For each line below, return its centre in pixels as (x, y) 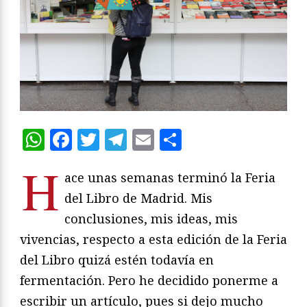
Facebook (122, 139)
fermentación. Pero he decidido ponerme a (149, 280)
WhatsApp (100, 139)
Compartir (237, 139)
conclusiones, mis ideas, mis (151, 218)
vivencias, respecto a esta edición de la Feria (153, 239)
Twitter (139, 139)
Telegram (177, 139)
